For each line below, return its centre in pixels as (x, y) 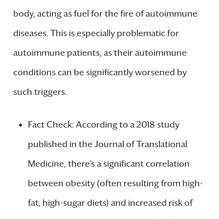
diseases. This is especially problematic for (96, 33)
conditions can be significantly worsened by (100, 72)
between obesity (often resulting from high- (115, 183)
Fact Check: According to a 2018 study (103, 124)
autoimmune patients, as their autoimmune (100, 53)
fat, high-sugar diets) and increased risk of (110, 203)
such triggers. (40, 92)
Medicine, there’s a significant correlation (109, 164)
